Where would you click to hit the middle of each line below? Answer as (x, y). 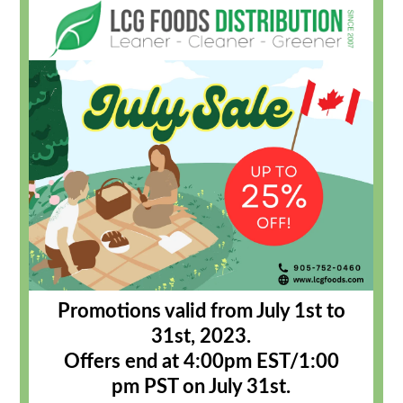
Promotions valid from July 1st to (201, 312)
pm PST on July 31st (199, 387)
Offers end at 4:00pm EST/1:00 (201, 362)
